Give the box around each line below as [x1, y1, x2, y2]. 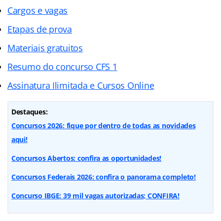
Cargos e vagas [7, 4, 68, 16]
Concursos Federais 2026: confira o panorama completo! [11, 172, 196, 182]
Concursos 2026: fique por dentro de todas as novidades [11, 120, 196, 130]
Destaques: [11, 107, 48, 116]
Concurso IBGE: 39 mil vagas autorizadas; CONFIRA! [11, 190, 180, 200]
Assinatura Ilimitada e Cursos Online [7, 79, 154, 91]
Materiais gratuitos [7, 41, 83, 54]
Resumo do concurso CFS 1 [7, 60, 117, 73]
